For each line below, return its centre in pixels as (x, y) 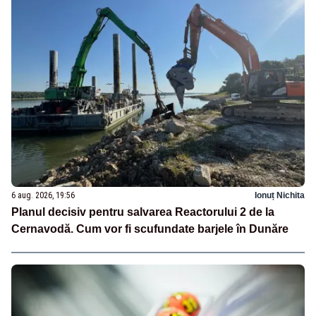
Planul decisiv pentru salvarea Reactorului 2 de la (143, 212)
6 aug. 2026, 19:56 (43, 195)
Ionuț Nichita (280, 195)
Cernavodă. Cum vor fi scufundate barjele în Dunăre (150, 229)
